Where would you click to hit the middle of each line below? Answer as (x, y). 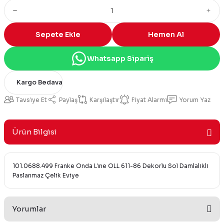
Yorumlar (29, 209)
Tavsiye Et (31, 99)
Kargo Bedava (39, 82)
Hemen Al (166, 34)
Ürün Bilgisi (34, 132)
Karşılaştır (104, 99)
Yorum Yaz (195, 99)
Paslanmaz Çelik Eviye (46, 175)
